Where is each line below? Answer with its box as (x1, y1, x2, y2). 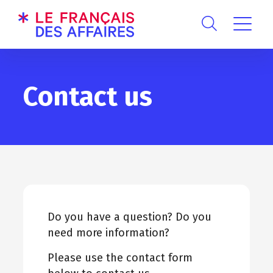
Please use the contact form (47, 251, 193, 264)
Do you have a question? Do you (47, 210, 211, 224)
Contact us (23, 80, 152, 113)
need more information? (47, 226, 169, 239)
